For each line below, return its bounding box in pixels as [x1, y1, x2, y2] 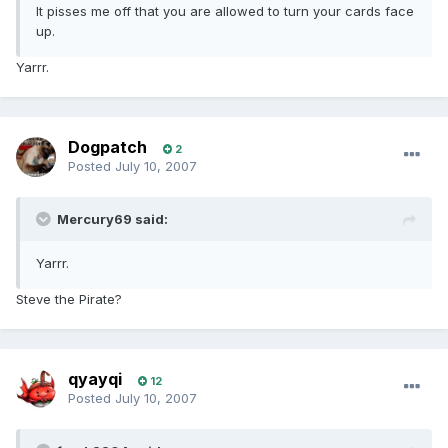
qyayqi [68, 369, 122, 390]
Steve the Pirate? [16, 291, 122, 308]
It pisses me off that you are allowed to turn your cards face [36, 3, 414, 20]
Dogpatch [68, 137, 147, 158]
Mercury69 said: [57, 211, 168, 228]
